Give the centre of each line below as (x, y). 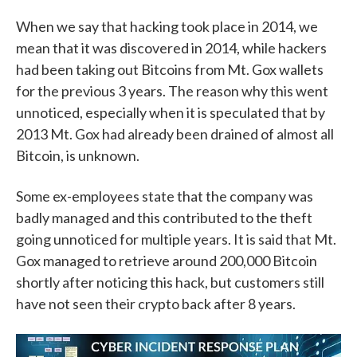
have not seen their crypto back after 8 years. (156, 304)
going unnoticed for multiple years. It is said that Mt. (176, 239)
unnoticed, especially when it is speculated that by (171, 113)
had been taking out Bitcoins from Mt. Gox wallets (170, 70)
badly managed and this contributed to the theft (164, 218)
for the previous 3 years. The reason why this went (172, 91)
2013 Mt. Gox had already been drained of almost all (175, 134)
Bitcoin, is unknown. (79, 156)
